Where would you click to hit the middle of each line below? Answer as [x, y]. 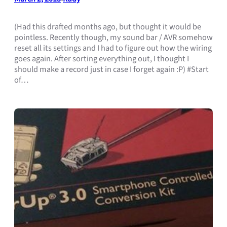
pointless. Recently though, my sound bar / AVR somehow [113, 38]
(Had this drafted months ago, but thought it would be [108, 27]
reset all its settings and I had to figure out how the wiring [113, 48]
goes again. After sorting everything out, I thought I [102, 59]
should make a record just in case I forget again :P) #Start [111, 70]
